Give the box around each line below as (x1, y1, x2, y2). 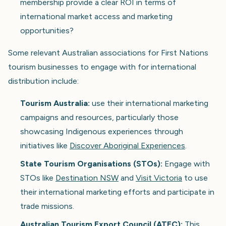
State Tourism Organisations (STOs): (20, 158, 162, 168)
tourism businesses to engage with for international (8, 62, 196, 72)
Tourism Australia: (20, 98, 90, 108)
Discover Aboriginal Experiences (70, 140, 185, 150)
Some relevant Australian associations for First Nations (8, 47, 208, 58)
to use (182, 173, 208, 183)
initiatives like (20, 140, 70, 150)
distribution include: (8, 76, 79, 86)
